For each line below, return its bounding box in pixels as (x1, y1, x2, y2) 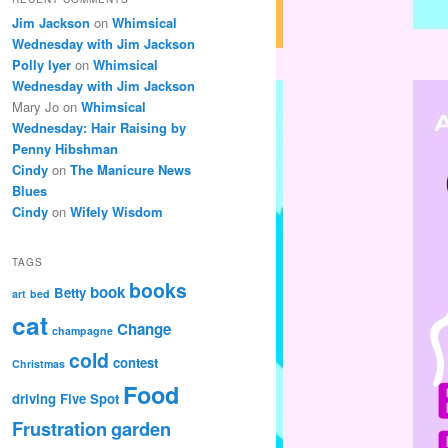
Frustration (12, 414, 107, 442)
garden (111, 414, 171, 442)
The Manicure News (70, 160, 191, 180)
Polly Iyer (12, 55, 71, 75)
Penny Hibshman (12, 139, 118, 159)
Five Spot (60, 388, 119, 408)
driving (12, 388, 56, 408)
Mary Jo (12, 97, 59, 117)
